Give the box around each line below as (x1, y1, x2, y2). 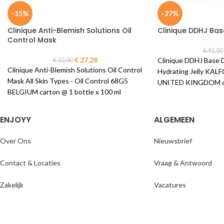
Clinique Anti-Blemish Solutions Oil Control (7, 65, 142, 74)
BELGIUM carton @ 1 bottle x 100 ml (7, 87, 121, 96)
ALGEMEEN (153, 114, 194, 126)
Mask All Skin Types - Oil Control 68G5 (7, 76, 128, 85)
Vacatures (153, 180, 186, 189)
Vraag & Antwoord (153, 158, 212, 167)
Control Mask (7, 35, 56, 45)
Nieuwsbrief (153, 136, 192, 145)
